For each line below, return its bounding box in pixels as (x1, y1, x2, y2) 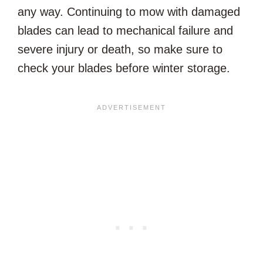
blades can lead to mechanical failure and (18, 23, 233, 37)
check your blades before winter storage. (18, 61, 234, 75)
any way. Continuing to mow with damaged (18, 5, 240, 18)
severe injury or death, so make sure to (18, 42, 222, 56)
